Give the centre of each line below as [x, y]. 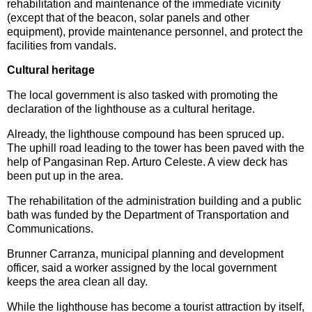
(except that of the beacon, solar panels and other [128, 17]
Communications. [50, 228]
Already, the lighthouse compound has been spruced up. [146, 134]
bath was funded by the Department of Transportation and [148, 214]
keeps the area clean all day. [77, 281]
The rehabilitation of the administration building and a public [154, 201]
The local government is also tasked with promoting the [142, 95]
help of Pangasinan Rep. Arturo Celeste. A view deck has [147, 162]
